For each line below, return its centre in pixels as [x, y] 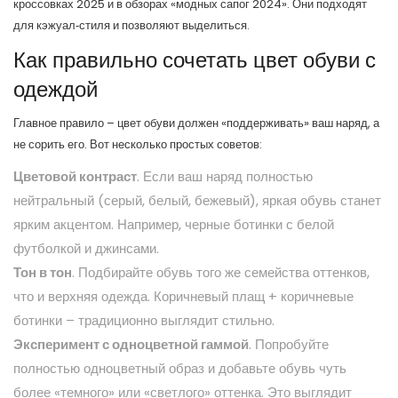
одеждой [56, 89]
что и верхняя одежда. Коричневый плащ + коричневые [183, 296]
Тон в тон [43, 272]
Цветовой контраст [75, 176]
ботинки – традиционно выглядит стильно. [144, 320]
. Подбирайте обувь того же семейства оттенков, [221, 272]
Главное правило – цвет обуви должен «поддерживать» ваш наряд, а [196, 123]
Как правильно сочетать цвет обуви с [195, 60]
